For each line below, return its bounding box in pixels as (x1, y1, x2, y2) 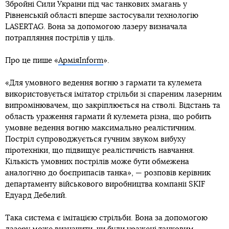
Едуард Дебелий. (5, 192, 67, 200)
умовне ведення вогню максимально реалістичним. (5, 124, 196, 132)
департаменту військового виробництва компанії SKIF (5, 180, 205, 189)
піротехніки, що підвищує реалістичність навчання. (5, 147, 195, 155)
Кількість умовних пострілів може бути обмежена (5, 158, 189, 166)
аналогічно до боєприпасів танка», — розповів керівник (5, 169, 211, 177)
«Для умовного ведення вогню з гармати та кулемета (5, 79, 202, 87)
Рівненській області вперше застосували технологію (5, 12, 198, 20)
